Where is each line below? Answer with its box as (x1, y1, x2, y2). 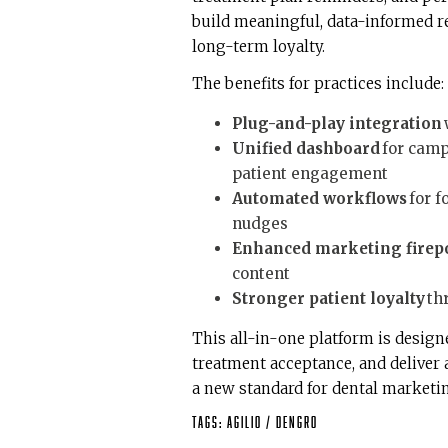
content (232, 264, 294, 284)
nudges (232, 214, 292, 234)
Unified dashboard (232, 139, 380, 159)
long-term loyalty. (192, 37, 329, 57)
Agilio (227, 415, 266, 431)
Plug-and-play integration (232, 114, 442, 134)
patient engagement (232, 164, 392, 184)
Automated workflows (232, 189, 407, 209)
